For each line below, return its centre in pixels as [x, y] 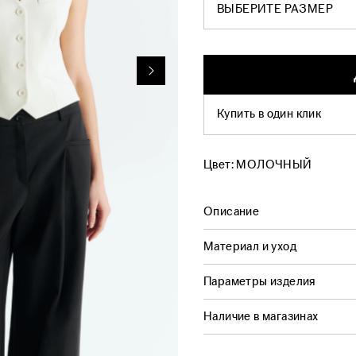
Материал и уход [250, 246]
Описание [232, 211]
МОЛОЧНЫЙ [274, 164]
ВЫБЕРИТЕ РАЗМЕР [275, 10]
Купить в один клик [269, 114]
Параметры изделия [260, 281]
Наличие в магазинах [261, 316]
